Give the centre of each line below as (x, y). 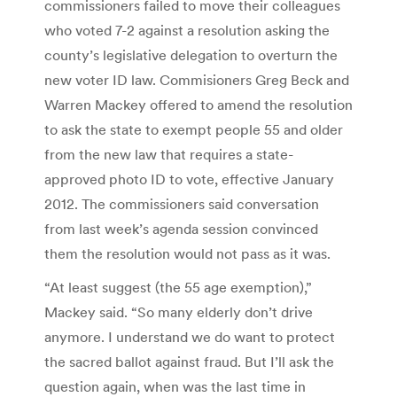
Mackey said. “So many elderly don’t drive (179, 311)
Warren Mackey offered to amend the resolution (198, 104)
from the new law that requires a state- (169, 154)
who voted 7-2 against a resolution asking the (187, 30)
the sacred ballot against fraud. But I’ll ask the (189, 361)
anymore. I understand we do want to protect (190, 336)
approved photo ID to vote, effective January (189, 179)
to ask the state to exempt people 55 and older (194, 129)
